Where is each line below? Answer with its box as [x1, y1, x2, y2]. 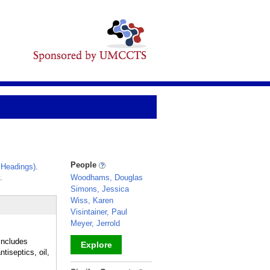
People [71, 160, 99, 169]
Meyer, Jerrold [71, 219, 120, 228]
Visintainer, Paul [71, 207, 127, 216]
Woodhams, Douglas [71, 173, 143, 182]
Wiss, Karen [71, 196, 113, 205]
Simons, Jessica [71, 184, 129, 193]
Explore [80, 240, 112, 250]
